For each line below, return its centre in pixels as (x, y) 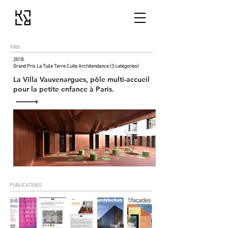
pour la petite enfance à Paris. (64, 89)
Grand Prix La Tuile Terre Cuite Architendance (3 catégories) (76, 66)
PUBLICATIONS (26, 186)
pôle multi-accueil (120, 79)
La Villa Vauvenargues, (52, 79)
